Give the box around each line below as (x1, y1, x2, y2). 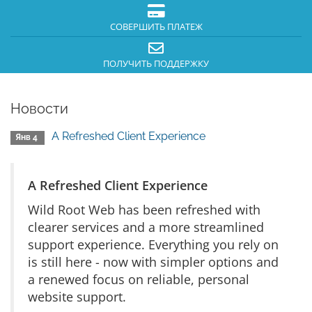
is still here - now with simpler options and (28, 253, 279, 270)
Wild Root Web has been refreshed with (28, 201, 260, 218)
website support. (28, 288, 126, 305)
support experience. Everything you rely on (28, 236, 279, 253)
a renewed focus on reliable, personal (28, 271, 249, 288)
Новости (10, 100, 68, 117)
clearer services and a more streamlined (28, 219, 264, 235)
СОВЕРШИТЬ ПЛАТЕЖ (109, 21, 203, 33)
